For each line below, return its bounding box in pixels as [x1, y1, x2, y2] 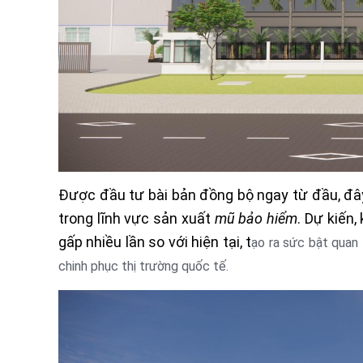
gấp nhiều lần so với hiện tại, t [58, 233, 252, 250]
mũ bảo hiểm [214, 209, 298, 227]
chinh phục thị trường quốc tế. [58, 258, 228, 274]
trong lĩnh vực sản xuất [58, 209, 215, 227]
